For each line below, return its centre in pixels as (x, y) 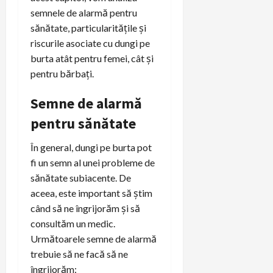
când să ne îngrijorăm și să (85, 208)
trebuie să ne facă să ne (79, 253)
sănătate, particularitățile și (88, 27)
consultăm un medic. (73, 223)
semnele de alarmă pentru (84, 12)
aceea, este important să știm (91, 193)
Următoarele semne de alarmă (94, 238)
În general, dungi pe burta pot (91, 147)
